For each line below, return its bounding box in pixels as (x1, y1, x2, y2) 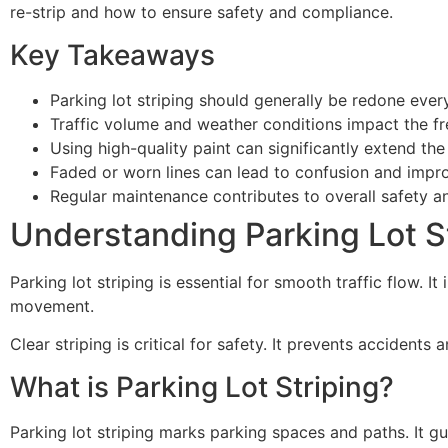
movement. (10, 295, 94, 316)
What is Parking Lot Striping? (10, 369, 394, 404)
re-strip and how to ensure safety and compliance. (10, 2, 393, 23)
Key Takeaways (10, 37, 215, 72)
